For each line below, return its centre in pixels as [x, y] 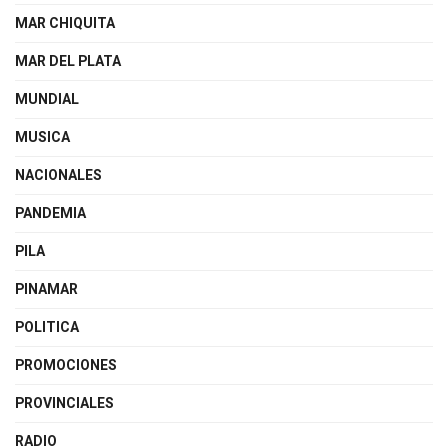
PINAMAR [46, 289]
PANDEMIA [50, 213]
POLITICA [47, 327]
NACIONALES [58, 175]
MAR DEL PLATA [68, 61]
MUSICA [42, 137]
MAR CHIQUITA [65, 23]
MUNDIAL [47, 99]
